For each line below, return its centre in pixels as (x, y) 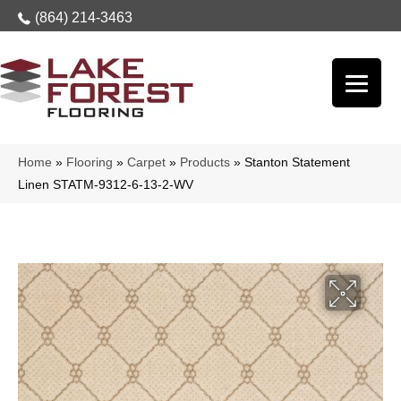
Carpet (146, 162)
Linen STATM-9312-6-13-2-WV (106, 185)
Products (205, 162)
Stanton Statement (297, 162)
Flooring (90, 162)
